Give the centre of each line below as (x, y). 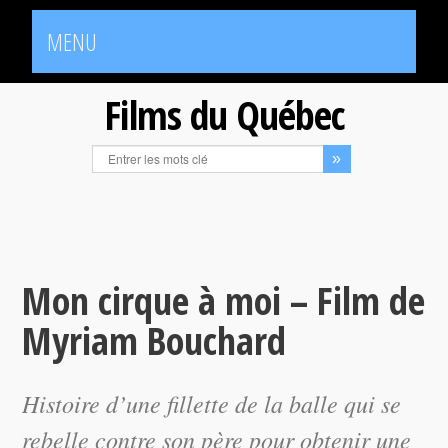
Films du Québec (224, 114)
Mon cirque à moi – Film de (224, 300)
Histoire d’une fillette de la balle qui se (212, 403)
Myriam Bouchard (154, 340)
